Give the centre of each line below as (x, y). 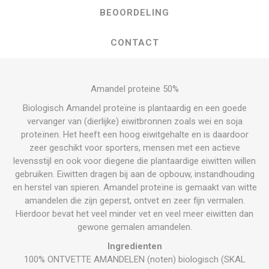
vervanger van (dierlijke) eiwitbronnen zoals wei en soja (134, 121)
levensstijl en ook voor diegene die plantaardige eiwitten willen (134, 161)
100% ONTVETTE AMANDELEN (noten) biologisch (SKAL (134, 259)
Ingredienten (134, 246)
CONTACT (134, 42)
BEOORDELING (134, 12)
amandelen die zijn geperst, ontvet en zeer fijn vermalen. (134, 200)
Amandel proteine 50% (134, 89)
